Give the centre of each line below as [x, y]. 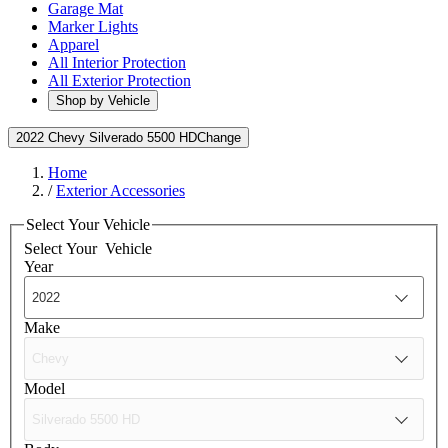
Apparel [73, 44]
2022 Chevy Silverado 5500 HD [106, 137]
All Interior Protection [117, 62]
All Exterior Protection [119, 80]
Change [219, 137]
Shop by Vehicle [103, 100]
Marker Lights [93, 26]
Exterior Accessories [120, 190]
